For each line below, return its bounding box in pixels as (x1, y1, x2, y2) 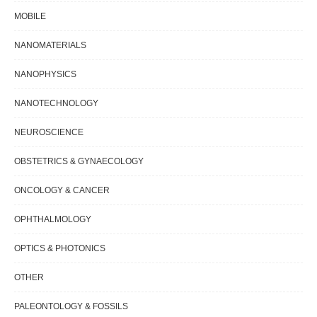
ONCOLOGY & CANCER (14, 185, 110, 196)
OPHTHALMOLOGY (14, 214, 91, 225)
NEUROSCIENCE (14, 127, 83, 138)
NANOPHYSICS (14, 69, 76, 80)
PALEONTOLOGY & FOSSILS (14, 301, 128, 312)
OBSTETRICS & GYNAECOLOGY (14, 156, 144, 167)
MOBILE (14, 11, 46, 22)
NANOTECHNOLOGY (14, 98, 98, 109)
